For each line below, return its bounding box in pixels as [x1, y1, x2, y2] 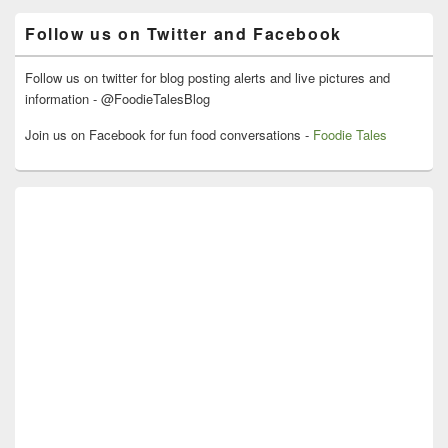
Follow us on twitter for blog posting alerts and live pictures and [25, 68, 390, 88]
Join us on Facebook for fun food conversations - [25, 125, 313, 145]
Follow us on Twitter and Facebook [25, 22, 342, 46]
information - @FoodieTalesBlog [25, 89, 210, 109]
